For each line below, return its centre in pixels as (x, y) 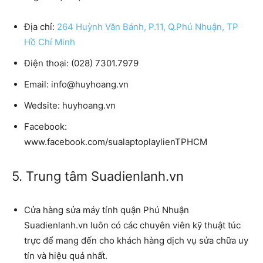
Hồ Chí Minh (50, 42)
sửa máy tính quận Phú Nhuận (127, 210)
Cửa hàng (45, 210)
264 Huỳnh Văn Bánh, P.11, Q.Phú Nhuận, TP (148, 26)
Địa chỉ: (41, 26)
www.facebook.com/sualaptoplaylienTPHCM (116, 141)
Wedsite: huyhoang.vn (70, 105)
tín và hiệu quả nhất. (66, 255)
